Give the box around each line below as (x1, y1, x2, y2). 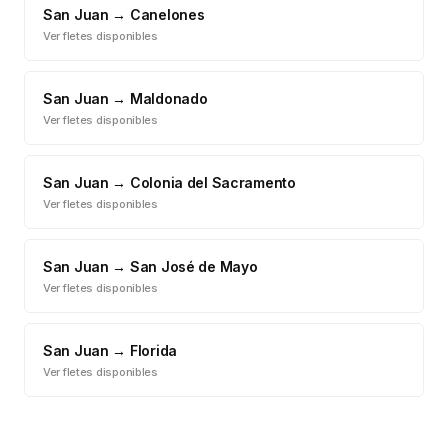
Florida (129, 342, 177, 359)
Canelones (129, 6, 205, 23)
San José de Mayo (129, 258, 258, 275)
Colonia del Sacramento (129, 174, 296, 191)
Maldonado (129, 90, 208, 107)
